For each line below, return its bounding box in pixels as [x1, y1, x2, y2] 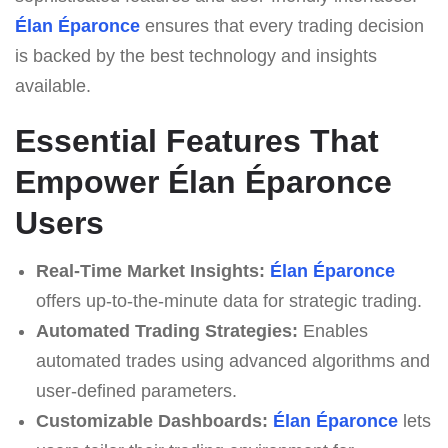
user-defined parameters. [35, 380, 237, 401]
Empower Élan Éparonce [15, 163, 392, 200]
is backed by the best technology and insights [15, 45, 377, 66]
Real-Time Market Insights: [35, 260, 265, 281]
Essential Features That [15, 122, 379, 159]
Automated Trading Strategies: [35, 320, 298, 341]
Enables [297, 320, 368, 341]
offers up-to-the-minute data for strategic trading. [35, 290, 422, 311]
